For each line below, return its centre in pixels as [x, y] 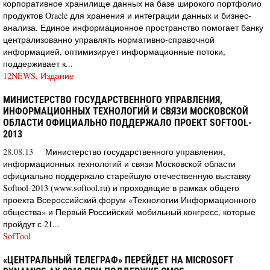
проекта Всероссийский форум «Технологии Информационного [130, 199]
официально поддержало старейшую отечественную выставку [127, 175]
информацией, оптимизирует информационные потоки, [114, 51]
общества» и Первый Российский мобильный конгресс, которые [129, 212]
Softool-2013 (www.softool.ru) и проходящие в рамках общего [121, 187]
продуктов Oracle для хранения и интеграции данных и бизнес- [127, 15]
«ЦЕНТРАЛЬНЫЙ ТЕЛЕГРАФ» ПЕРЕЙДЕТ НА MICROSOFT [118, 260]
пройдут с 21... [31, 224]
